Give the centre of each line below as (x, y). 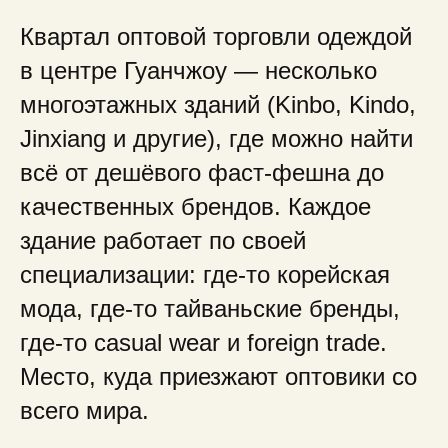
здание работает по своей (163, 240)
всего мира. (84, 410)
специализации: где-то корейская (205, 274)
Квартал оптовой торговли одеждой (216, 36)
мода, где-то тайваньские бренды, (210, 308)
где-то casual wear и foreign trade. (203, 342)
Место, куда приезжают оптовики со (218, 376)
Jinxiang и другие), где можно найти (216, 138)
